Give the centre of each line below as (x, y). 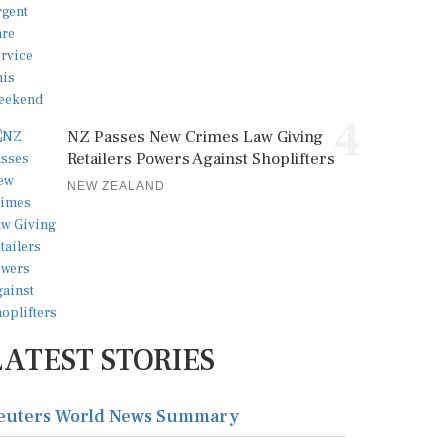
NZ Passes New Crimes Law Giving (195, 137)
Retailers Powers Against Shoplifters (201, 159)
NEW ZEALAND (116, 186)
